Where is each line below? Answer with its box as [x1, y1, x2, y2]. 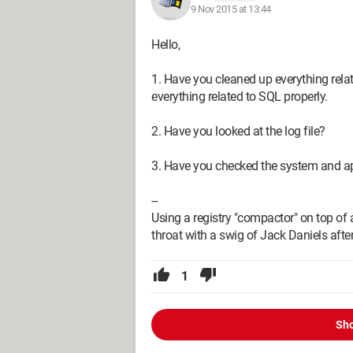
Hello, [151, 37, 180, 52]
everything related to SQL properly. [151, 89, 328, 104]
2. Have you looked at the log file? [151, 124, 325, 139]
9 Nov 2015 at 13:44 [191, 2, 271, 15]
